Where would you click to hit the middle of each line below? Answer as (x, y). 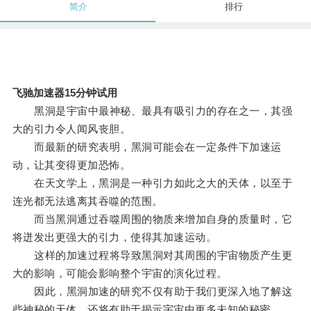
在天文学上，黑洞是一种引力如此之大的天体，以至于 (152, 183)
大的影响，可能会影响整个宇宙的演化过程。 (120, 274)
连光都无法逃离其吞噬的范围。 (87, 201)
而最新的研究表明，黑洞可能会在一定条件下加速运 (147, 147)
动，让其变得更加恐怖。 (72, 165)
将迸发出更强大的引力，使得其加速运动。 (115, 237)
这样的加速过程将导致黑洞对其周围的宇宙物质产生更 (152, 255)
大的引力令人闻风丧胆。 (72, 129)
